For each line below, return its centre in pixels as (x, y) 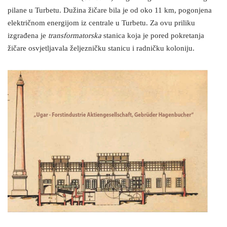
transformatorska (75, 36)
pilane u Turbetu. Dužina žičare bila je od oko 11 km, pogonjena (110, 11)
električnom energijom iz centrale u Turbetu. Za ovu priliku (101, 23)
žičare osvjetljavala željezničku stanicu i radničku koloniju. (101, 49)
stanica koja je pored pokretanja (153, 36)
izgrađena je (28, 36)
